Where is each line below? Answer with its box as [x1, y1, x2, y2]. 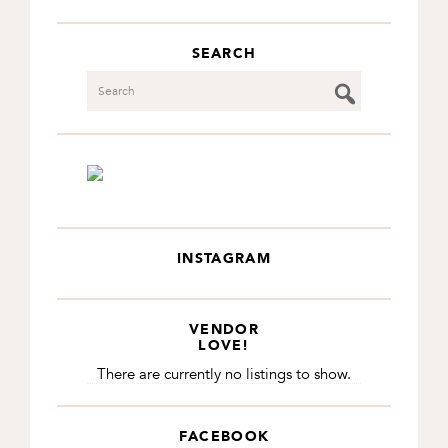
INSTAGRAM [177, 249, 271, 266]
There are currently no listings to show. [97, 363, 351, 384]
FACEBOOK [178, 428, 270, 445]
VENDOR [189, 320, 259, 337]
